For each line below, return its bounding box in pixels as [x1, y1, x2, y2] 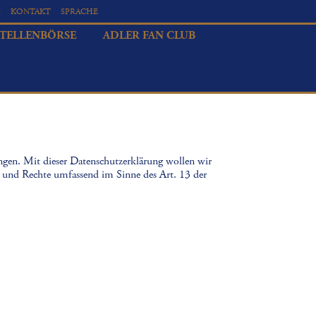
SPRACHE [61, 6, 98, 17]
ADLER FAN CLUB [102, 28, 195, 43]
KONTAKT [11, 6, 51, 17]
